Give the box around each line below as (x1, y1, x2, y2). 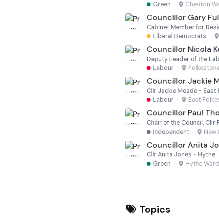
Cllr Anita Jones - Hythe (147, 151, 215, 159)
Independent (153, 128, 189, 136)
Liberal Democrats (153, 32, 206, 41)
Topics (137, 202, 171, 216)
